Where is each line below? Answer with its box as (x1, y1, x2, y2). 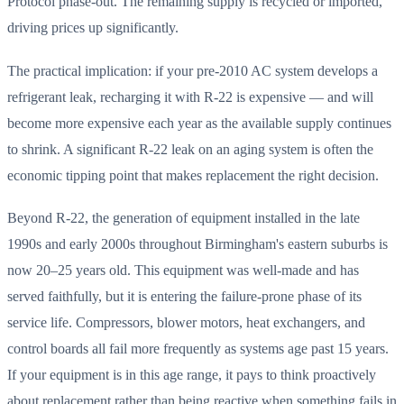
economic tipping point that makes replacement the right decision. (7, 166, 379, 184)
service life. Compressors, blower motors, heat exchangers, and (7, 314, 365, 332)
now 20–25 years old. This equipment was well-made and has (7, 262, 359, 280)
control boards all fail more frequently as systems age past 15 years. (7, 340, 389, 358)
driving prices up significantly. (7, 19, 179, 37)
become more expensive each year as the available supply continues (7, 114, 391, 132)
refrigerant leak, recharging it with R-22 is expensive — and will (7, 87, 373, 106)
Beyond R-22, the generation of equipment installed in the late (7, 209, 360, 227)
